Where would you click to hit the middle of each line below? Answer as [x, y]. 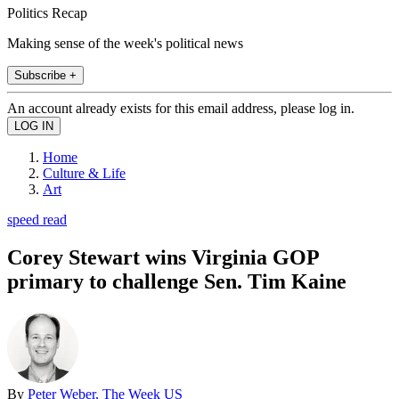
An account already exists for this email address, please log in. [181, 108]
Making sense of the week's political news [125, 43]
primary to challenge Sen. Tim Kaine [177, 281]
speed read [37, 219]
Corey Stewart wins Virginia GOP [163, 257]
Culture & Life [84, 173]
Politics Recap [47, 12]
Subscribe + [45, 75]
